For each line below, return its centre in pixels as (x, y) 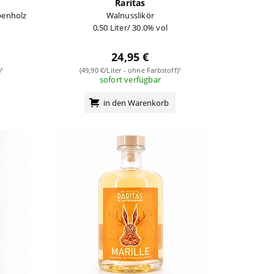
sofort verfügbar (130, 79)
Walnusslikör (130, 15)
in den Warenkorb (136, 102)
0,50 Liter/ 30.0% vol (130, 27)
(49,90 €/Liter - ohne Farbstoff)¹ (130, 70)
